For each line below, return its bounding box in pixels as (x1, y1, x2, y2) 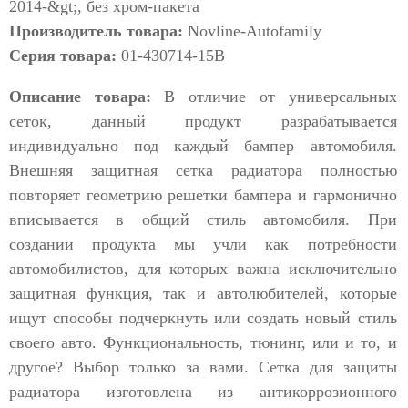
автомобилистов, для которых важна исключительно (9, 260, 397, 279)
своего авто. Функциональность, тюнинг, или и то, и (9, 333, 397, 352)
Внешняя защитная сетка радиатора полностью (9, 161, 397, 180)
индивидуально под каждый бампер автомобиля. (9, 137, 397, 156)
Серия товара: (9, 46, 117, 66)
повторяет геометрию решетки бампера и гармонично (9, 186, 397, 205)
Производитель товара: (9, 22, 183, 41)
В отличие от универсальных (150, 87, 397, 107)
